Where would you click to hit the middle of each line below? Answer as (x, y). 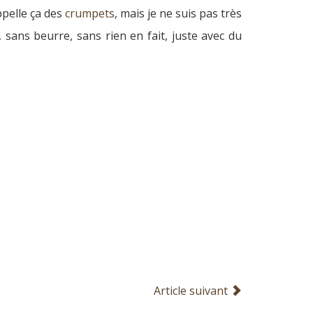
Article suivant (192, 290)
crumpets (89, 13)
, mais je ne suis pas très (178, 13)
